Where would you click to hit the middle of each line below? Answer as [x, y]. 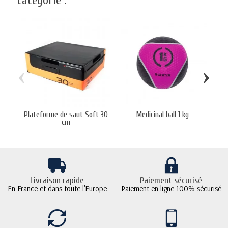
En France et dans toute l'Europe [57, 189]
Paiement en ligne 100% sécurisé [171, 189]
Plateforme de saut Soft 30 [66, 115]
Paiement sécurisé [171, 181]
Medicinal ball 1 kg [162, 115]
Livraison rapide [57, 181]
